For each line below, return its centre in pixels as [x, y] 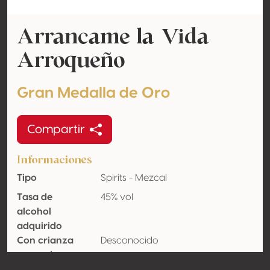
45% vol [117, 197]
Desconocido [129, 240]
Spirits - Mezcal [133, 178]
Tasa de [35, 197]
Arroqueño [71, 59]
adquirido [39, 226]
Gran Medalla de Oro [93, 93]
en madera [42, 255]
